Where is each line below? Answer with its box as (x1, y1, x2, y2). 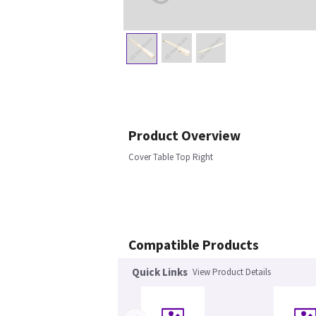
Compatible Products (128, 236, 259, 254)
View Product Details (193, 266, 271, 279)
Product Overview (128, 127, 241, 145)
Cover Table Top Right (128, 151, 213, 164)
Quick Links (132, 265, 188, 279)
